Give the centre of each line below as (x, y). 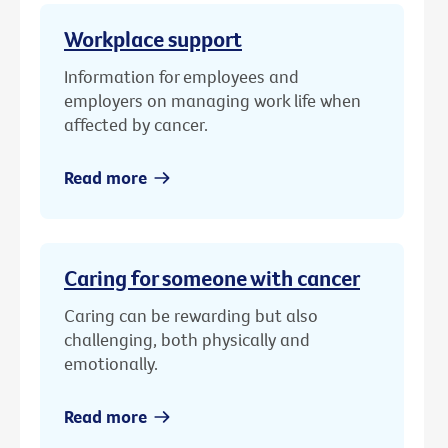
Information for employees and (181, 77)
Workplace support (153, 39)
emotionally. (111, 363)
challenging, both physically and (187, 339)
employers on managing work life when (212, 101)
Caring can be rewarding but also (191, 315)
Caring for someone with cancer (212, 277)
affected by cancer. (136, 125)
